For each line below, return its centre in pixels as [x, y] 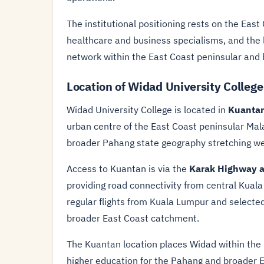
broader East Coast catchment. [133, 218]
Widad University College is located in [147, 110]
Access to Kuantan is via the [128, 169]
